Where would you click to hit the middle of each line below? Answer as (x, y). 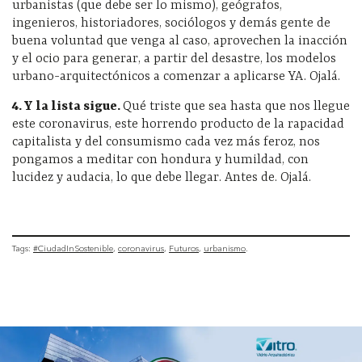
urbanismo (225, 248)
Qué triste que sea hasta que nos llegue (236, 107)
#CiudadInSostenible (73, 248)
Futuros (184, 248)
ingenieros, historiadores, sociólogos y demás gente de (171, 24)
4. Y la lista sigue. (67, 107)
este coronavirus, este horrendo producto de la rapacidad (178, 125)
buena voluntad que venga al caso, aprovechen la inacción (180, 42)
